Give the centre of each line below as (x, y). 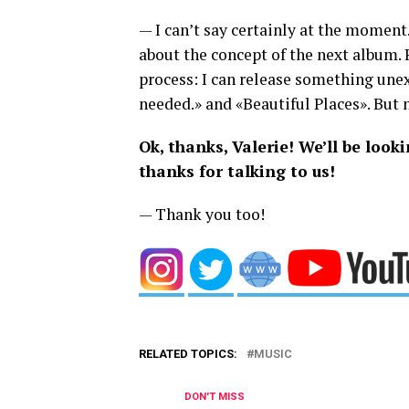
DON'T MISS (215, 397)
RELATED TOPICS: (188, 354)
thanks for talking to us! (237, 171)
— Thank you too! (202, 214)
